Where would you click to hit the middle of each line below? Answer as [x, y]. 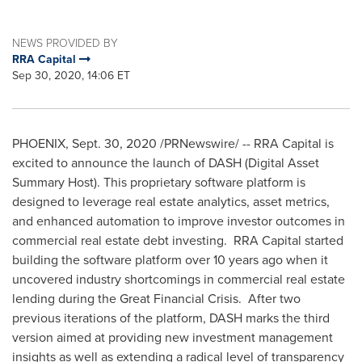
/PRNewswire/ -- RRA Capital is [245, 143]
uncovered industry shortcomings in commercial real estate [179, 279]
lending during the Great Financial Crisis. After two [156, 298]
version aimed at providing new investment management [173, 337]
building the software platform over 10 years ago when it [170, 259]
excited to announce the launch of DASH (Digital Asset [166, 162]
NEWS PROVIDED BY [65, 42]
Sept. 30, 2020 [114, 143]
